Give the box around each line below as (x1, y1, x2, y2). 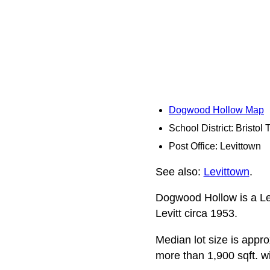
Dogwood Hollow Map (169, 105, 264, 115)
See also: (155, 165, 204, 178)
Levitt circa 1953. (155, 207, 237, 220)
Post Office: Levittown (169, 141, 261, 151)
